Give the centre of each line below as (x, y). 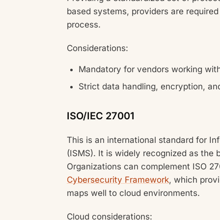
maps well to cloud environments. (135, 193)
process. (84, 25)
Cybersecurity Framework (118, 179)
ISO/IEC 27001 (100, 116)
